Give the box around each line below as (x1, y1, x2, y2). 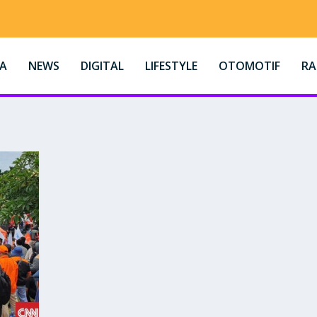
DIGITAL (80, 57, 124, 74)
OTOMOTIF (218, 57, 280, 74)
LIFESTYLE (144, 57, 197, 74)
